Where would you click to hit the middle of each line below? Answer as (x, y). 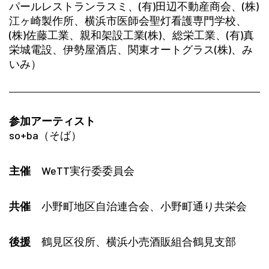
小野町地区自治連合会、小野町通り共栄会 (139, 206)
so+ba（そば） (45, 135)
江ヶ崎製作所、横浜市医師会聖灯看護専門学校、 (128, 20)
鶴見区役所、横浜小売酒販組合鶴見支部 (133, 241)
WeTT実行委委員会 (83, 170)
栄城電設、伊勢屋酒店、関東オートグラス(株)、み (131, 49)
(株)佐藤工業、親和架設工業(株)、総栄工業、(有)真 (131, 35)
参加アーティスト (52, 120)
